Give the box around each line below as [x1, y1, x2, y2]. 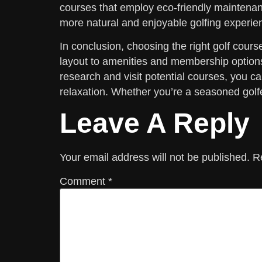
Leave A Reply [60, 107, 250, 139]
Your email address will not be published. [60, 151, 250, 163]
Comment [60, 175, 108, 188]
